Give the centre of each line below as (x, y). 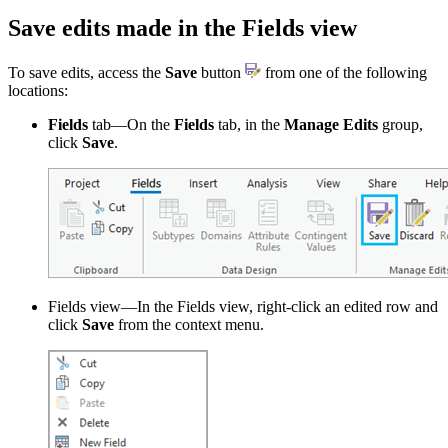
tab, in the (249, 124)
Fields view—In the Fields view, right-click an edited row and (243, 306)
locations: (38, 90)
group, (400, 124)
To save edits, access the (86, 72)
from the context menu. (189, 324)
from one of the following (344, 72)
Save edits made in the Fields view (182, 27)
